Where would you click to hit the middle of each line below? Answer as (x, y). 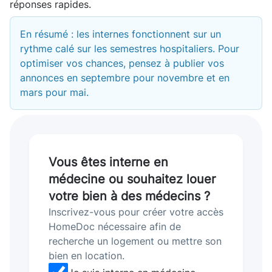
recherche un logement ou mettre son (135, 241)
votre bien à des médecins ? (129, 196)
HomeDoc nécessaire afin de (115, 227)
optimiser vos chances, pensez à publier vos (122, 63)
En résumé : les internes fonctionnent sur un (121, 34)
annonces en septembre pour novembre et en (125, 78)
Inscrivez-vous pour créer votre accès (136, 212)
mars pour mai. (54, 93)
